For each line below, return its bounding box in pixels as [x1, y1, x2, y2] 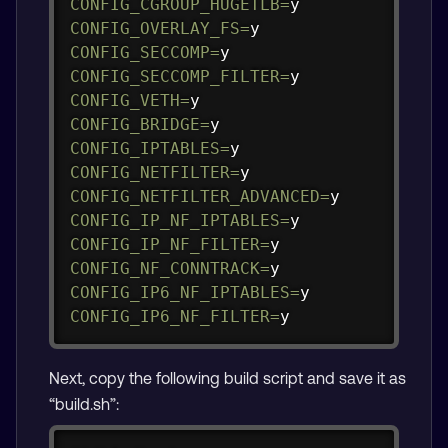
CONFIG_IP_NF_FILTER [69, 234, 260, 254]
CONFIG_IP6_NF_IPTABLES [69, 282, 290, 302]
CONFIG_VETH [69, 90, 180, 110]
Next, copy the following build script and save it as [49, 369, 406, 388]
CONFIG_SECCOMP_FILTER [69, 66, 280, 86]
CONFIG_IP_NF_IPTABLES [69, 210, 280, 230]
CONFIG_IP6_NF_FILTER [69, 306, 270, 326]
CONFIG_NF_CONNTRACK [69, 258, 260, 278]
